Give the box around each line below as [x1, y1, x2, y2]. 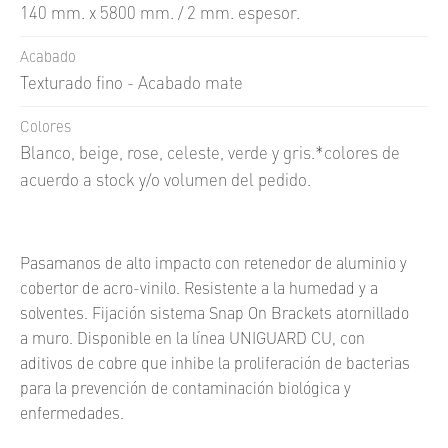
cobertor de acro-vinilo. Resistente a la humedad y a [20, 281, 378, 298]
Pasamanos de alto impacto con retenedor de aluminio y [20, 256, 407, 273]
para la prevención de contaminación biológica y [20, 381, 351, 398]
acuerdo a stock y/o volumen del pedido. [20, 172, 311, 190]
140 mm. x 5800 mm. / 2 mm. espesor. [20, 5, 300, 23]
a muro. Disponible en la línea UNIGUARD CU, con [20, 331, 365, 348]
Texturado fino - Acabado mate [20, 75, 243, 93]
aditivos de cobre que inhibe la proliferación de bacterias [20, 356, 410, 373]
